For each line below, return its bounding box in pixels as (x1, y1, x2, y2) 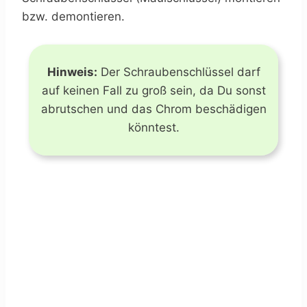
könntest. (127, 121, 180, 135)
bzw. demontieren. (22, 10, 125, 24)
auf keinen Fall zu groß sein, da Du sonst (41, 84, 266, 98)
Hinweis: (47, 65, 97, 79)
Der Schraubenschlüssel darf (97, 65, 260, 79)
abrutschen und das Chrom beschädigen (40, 102, 267, 116)
